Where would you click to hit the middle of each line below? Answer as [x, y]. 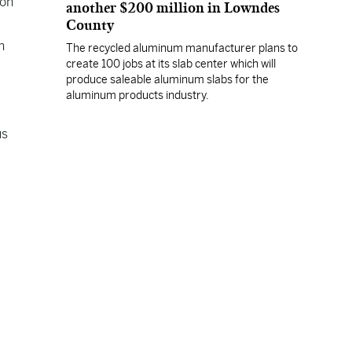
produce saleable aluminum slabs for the [167, 79]
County [90, 25]
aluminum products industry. [137, 95]
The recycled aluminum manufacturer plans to [182, 48]
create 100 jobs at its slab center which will [171, 64]
